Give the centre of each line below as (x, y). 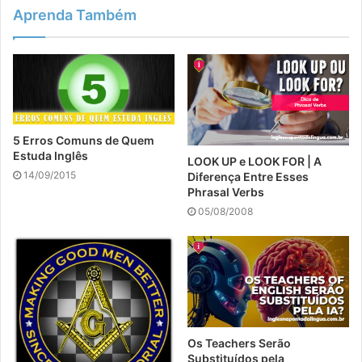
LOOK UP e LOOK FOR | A (255, 162)
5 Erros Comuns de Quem (84, 141)
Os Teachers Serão (239, 343)
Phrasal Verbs (226, 192)
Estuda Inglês (51, 156)
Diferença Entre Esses (248, 177)
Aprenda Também (75, 15)
